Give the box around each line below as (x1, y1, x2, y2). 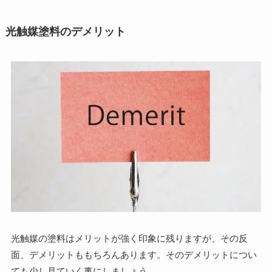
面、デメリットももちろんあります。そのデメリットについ (10, 250, 257, 260)
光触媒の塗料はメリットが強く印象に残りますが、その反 (10, 233, 248, 244)
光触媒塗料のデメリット (5, 25, 126, 38)
